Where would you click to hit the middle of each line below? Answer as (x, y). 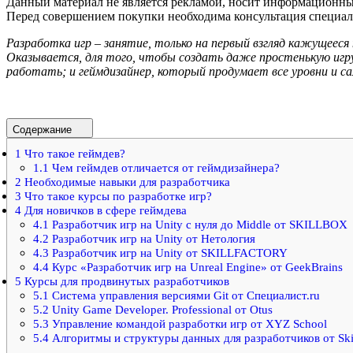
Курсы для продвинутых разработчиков (125, 281)
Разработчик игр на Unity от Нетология (152, 239)
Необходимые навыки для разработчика (126, 182)
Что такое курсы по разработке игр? (117, 196)
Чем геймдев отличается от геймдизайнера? (164, 168)
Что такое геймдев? (73, 154)
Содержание (44, 130)
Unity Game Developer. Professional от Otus (160, 310)
